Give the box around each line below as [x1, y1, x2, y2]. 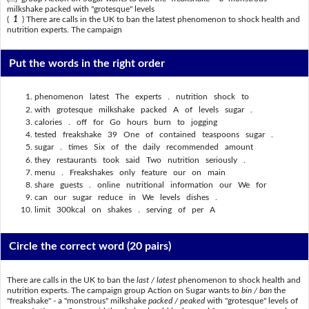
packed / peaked [148, 296, 205, 305]
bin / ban [241, 286, 272, 295]
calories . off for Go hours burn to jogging [34, 117, 217, 126]
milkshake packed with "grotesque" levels [6, 4, 154, 13]
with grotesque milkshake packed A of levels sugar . [34, 105, 252, 114]
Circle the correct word [9, 241, 128, 252]
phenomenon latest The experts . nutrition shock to [34, 92, 249, 101]
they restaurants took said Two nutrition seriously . [34, 155, 246, 164]
